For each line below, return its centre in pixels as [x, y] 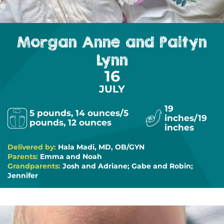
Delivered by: [33, 147]
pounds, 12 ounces [70, 122]
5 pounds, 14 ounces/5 [79, 113]
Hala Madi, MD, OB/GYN [101, 147]
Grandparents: [35, 166]
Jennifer [23, 175]
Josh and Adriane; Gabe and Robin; [128, 166]
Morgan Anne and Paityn [112, 42]
